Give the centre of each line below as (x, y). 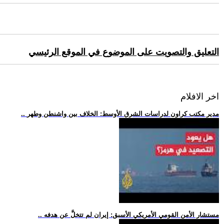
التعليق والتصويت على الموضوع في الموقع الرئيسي (124, 52)
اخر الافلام (200, 97)
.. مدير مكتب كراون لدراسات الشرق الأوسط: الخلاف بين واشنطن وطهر (123, 114)
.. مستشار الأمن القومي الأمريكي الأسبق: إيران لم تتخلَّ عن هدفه (131, 215)
